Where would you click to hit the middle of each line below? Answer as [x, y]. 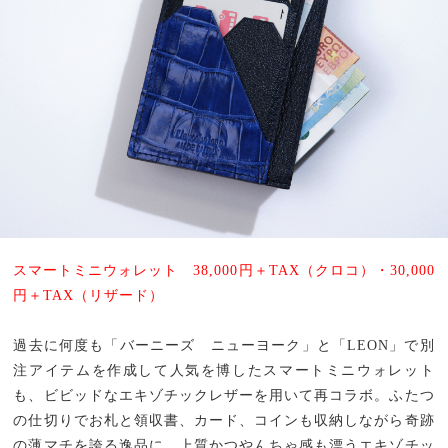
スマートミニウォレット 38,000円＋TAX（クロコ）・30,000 [224, 270]
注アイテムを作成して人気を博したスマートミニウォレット [224, 370]
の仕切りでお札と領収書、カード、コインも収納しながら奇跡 [224, 420]
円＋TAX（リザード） [89, 295]
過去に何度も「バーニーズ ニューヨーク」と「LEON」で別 [224, 345]
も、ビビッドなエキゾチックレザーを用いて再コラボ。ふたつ [224, 395]
